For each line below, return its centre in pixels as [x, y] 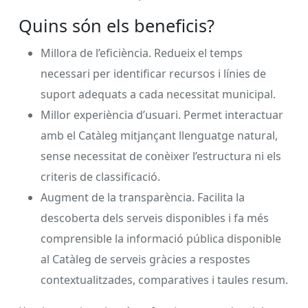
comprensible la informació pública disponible [161, 238]
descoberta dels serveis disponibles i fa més [155, 218]
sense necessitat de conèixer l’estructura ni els [161, 156]
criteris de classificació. [100, 176]
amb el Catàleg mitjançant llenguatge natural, [159, 135]
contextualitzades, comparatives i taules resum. [164, 279]
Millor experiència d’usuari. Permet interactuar [162, 114]
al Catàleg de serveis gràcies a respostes [145, 259]
